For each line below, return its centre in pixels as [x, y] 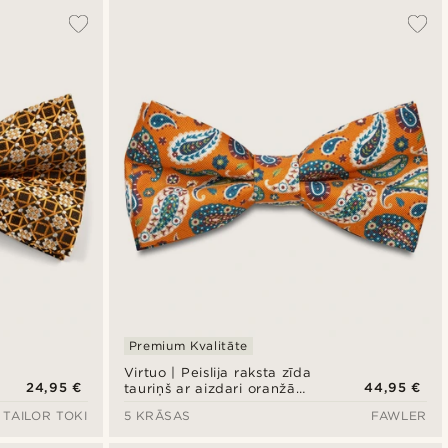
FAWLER [399, 416]
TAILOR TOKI [45, 416]
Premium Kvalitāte [188, 346]
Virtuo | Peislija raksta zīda [217, 373]
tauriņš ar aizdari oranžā [209, 389]
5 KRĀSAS [157, 416]
